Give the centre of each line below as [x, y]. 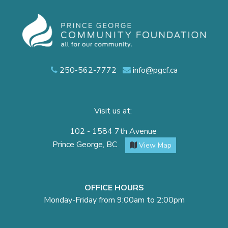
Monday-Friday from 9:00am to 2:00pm [114, 200]
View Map [154, 146]
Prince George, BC [89, 145]
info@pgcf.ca [154, 70]
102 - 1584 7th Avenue [114, 132]
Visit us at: [114, 111]
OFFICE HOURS [114, 188]
